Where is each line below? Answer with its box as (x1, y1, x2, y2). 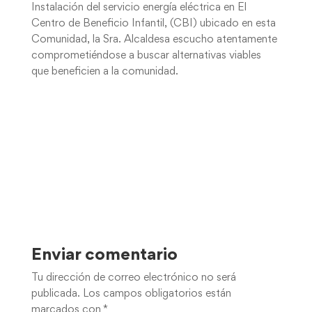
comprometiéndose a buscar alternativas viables (31, 51, 261, 61)
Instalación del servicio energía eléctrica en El (31, 3, 247, 13)
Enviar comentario (31, 248, 178, 264)
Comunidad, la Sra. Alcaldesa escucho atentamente (31, 35, 277, 45)
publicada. (31, 289, 80, 299)
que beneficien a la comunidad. (31, 67, 178, 77)
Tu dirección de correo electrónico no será (31, 273, 236, 283)
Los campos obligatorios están (82, 289, 231, 299)
